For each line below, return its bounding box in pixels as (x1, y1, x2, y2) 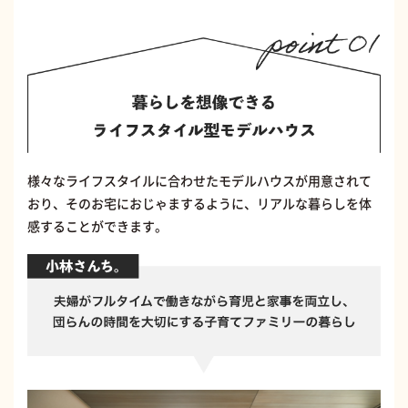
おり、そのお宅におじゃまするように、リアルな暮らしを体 (27, 194, 372, 213)
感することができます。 (27, 217, 168, 236)
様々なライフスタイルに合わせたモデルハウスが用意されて (27, 171, 372, 190)
